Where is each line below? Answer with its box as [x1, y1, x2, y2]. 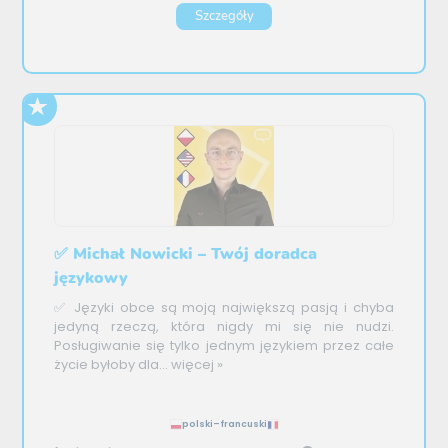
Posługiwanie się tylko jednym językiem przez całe [54, 335, 394, 355]
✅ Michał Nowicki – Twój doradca [54, 243, 318, 266]
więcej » [168, 354, 224, 374]
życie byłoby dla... [54, 354, 169, 374]
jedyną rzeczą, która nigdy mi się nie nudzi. [54, 316, 394, 336]
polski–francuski [181, 417, 267, 430]
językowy [54, 267, 129, 290]
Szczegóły [194, 7, 254, 26]
